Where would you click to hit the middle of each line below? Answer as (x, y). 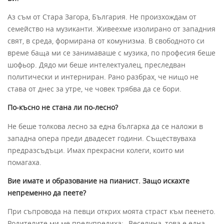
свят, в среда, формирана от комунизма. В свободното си (106, 41)
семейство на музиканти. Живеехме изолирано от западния (111, 29)
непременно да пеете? (47, 193)
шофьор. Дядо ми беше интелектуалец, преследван (96, 65)
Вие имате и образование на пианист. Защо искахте (98, 181)
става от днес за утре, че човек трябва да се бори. (94, 89)
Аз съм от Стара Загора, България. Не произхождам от (102, 17)
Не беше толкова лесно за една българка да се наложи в (105, 126)
